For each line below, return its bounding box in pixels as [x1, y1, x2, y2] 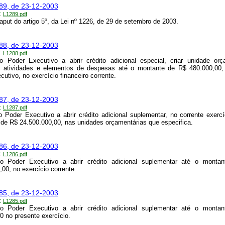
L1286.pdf [3, 151, 27, 158]
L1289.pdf [3, 11, 27, 18]
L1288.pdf [3, 50, 27, 57]
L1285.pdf [3, 198, 27, 204]
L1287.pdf [3, 104, 27, 111]
